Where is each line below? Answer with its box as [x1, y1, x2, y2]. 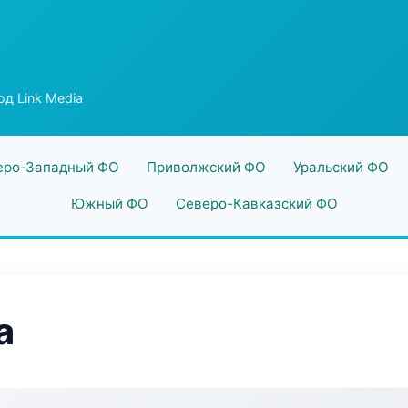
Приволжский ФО [146, 158, 266, 176]
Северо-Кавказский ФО [175, 195, 338, 212]
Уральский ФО [292, 158, 389, 176]
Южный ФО [70, 195, 148, 212]
